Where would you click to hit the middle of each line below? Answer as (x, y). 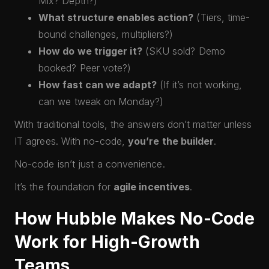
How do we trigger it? (90, 51)
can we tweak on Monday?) (101, 101)
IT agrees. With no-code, (71, 141)
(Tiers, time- (222, 17)
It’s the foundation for (64, 187)
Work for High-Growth (107, 242)
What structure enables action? (116, 17)
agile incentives (152, 187)
